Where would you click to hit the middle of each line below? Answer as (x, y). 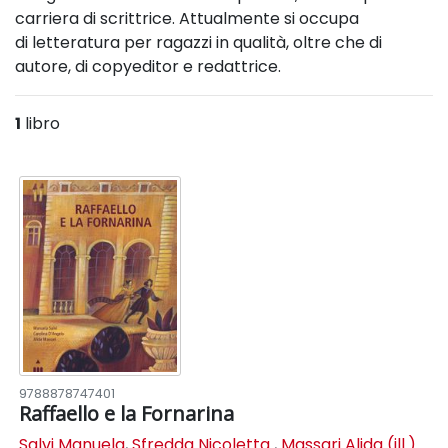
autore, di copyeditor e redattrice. (148, 66)
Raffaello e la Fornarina (126, 413)
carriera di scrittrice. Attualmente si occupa (187, 18)
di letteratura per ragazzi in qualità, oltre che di (198, 42)
